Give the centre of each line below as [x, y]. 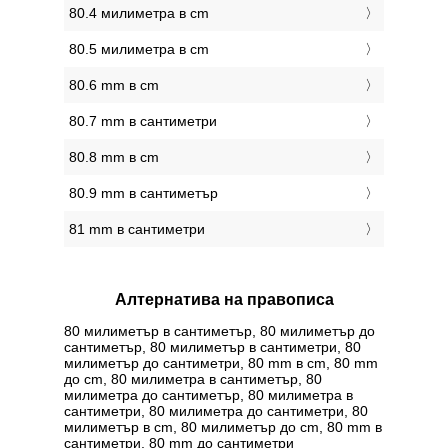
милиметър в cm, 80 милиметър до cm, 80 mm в [223, 426]
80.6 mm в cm [114, 85]
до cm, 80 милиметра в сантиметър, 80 [193, 378]
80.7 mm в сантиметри [143, 121]
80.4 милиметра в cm [139, 13]
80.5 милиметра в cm [139, 49]
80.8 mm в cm [114, 157]
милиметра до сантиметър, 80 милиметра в [208, 394]
